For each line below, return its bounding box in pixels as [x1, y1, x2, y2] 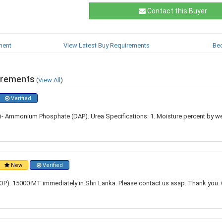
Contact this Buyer [146, 7, 207, 15]
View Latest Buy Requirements [63, 42, 150, 49]
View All [38, 76, 60, 84]
